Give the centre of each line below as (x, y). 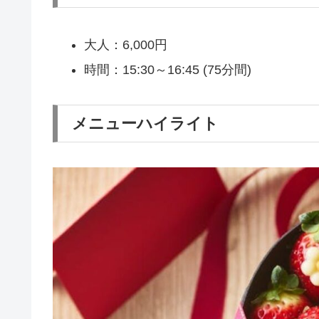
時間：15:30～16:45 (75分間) (167, 70)
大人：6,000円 (125, 45)
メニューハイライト (145, 123)
